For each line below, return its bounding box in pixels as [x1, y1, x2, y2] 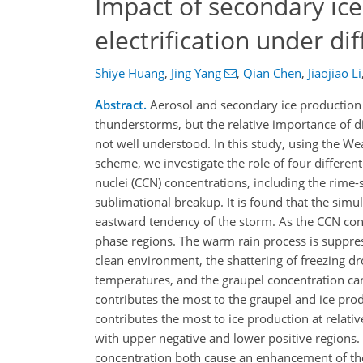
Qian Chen [242, 65, 301, 82]
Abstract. [95, 96, 147, 113]
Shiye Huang [95, 65, 164, 82]
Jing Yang [171, 65, 221, 82]
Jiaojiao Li [307, 65, 361, 82]
